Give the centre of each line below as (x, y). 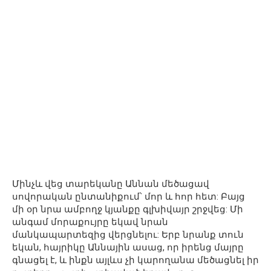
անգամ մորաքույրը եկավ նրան (90, 222)
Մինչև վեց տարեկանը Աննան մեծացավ (111, 184)
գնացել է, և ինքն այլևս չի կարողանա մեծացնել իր (135, 260)
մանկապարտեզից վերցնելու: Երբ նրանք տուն (128, 235)
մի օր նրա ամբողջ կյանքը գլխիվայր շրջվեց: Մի (128, 210)
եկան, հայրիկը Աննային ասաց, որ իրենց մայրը (128, 248)
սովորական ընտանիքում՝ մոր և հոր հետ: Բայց (129, 197)
